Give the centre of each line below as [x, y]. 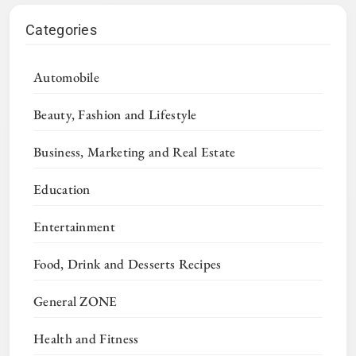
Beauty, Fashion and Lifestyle [115, 115]
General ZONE [75, 302]
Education [62, 190]
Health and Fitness [86, 339]
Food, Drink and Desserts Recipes [128, 264]
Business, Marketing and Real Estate [135, 152]
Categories [61, 30]
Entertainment [74, 227]
